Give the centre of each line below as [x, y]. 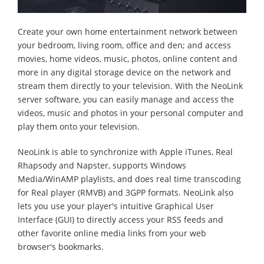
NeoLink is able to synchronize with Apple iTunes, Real [125, 152]
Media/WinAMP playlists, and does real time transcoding [129, 179]
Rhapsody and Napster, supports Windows [102, 166]
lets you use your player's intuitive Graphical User [116, 206]
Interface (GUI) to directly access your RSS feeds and [121, 220]
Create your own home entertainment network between [128, 32]
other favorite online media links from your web [112, 233]
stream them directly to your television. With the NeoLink [130, 86]
